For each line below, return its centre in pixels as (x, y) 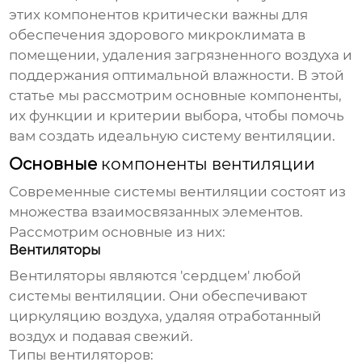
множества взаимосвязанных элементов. (156, 212)
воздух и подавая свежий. (101, 337)
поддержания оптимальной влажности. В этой (177, 76)
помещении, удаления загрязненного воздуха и (181, 55)
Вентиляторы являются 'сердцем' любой (156, 276)
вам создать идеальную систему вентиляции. (173, 136)
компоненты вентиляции (208, 164)
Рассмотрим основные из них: (118, 232)
